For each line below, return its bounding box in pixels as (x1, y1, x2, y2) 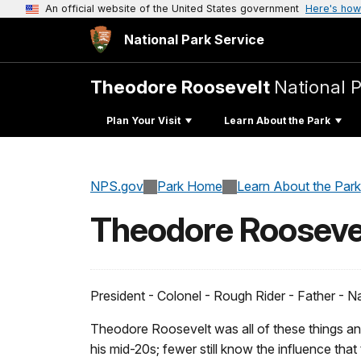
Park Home (157, 178, 223, 195)
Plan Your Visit (106, 114, 180, 127)
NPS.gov (90, 178, 143, 195)
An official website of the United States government (45, 2, 299, 15)
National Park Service (124, 31, 264, 48)
